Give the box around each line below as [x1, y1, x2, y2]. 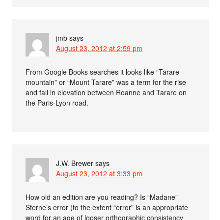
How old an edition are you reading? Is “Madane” [26, 192, 178, 202]
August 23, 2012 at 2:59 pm [56, 43, 143, 54]
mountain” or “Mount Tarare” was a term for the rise [26, 77, 187, 87]
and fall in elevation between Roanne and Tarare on [26, 87, 187, 98]
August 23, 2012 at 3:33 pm [56, 168, 143, 179]
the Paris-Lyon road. [26, 98, 89, 108]
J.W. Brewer [56, 158, 94, 168]
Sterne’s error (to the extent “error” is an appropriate [26, 202, 189, 213]
